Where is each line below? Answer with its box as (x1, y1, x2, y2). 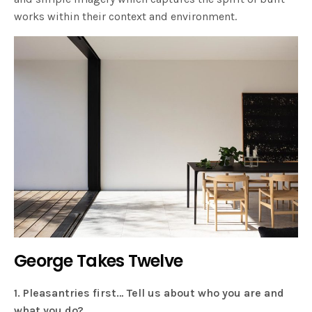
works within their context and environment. (14, 9, 237, 23)
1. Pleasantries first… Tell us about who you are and (14, 286, 285, 300)
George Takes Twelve (14, 249, 183, 273)
